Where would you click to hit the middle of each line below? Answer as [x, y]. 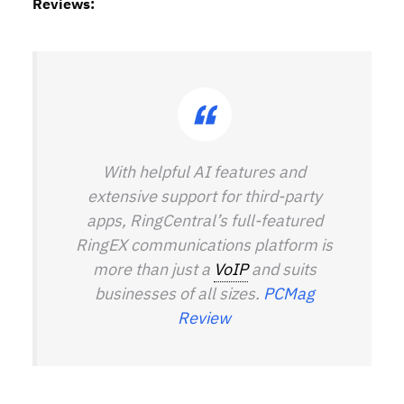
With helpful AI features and [204, 172]
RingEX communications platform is [204, 245]
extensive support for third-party [204, 196]
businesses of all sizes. [179, 294]
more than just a [153, 269]
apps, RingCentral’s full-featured [204, 220]
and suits [282, 269]
